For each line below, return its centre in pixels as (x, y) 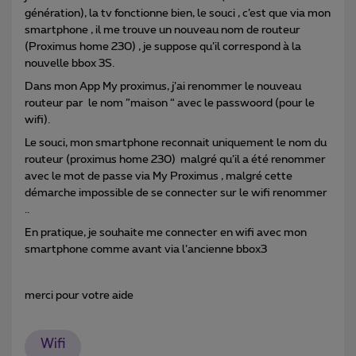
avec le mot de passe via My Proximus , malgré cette (159, 176)
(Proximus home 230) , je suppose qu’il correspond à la (163, 46)
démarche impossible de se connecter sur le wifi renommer (176, 193)
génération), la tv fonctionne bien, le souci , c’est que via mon (178, 13)
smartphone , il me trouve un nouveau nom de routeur (163, 30)
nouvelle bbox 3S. (70, 63)
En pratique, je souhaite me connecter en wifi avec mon (166, 232)
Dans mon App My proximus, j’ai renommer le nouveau (163, 86)
